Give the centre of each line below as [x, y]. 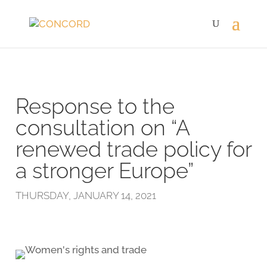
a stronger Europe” [104, 170]
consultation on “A [102, 128]
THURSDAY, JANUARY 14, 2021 [86, 195]
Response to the [95, 106]
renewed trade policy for [133, 149]
